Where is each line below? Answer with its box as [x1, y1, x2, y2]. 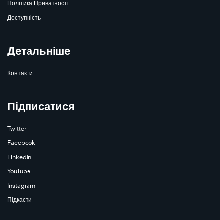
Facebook [7, 138, 35, 146]
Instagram [7, 181, 35, 189]
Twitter [7, 124, 26, 132]
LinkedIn [7, 153, 31, 161]
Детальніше [7, 44, 70, 57]
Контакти [7, 69, 33, 77]
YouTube [7, 167, 30, 175]
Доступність [7, 13, 41, 21]
